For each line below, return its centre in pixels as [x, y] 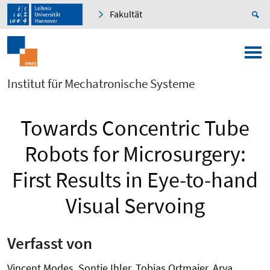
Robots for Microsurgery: [135, 154]
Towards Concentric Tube [135, 128]
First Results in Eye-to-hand [135, 180]
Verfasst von [50, 243]
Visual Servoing [135, 206]
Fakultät [126, 14]
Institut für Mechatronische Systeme [101, 84]
